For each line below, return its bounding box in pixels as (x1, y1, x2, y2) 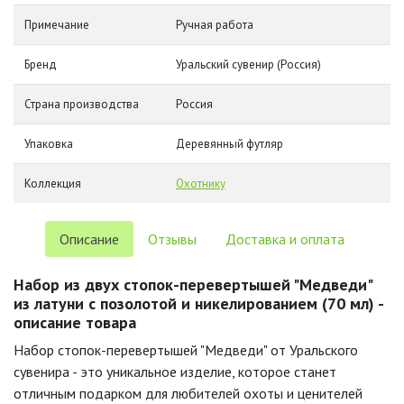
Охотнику (176, 176, 225, 191)
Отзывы (148, 230, 197, 248)
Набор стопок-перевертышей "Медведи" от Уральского (14, 341, 358, 359)
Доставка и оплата (225, 230, 344, 248)
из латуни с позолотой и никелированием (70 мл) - (14, 293, 383, 314)
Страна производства (24, 96, 139, 112)
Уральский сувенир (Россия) (176, 57, 321, 72)
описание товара (14, 312, 136, 333)
